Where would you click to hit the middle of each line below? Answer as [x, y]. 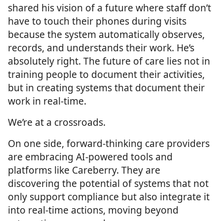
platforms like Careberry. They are [84, 170]
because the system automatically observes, [106, 35]
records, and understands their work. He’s [101, 48]
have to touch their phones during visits [97, 21]
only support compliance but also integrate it [109, 197]
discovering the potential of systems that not [108, 184]
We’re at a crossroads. [57, 122]
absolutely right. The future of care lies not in [109, 61]
